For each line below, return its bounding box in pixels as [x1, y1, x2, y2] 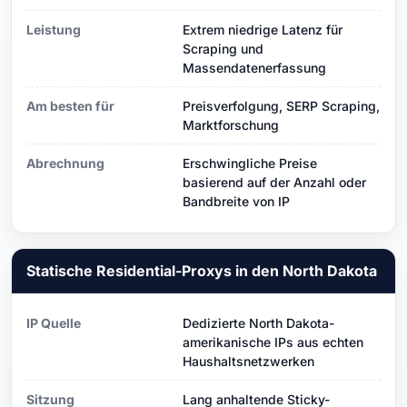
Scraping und [183, 40, 263, 56]
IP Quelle [26, 314, 81, 331]
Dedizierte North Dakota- [183, 314, 334, 331]
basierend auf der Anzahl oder [183, 174, 366, 190]
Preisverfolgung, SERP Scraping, [183, 97, 380, 114]
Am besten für [26, 97, 114, 114]
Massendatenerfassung [183, 59, 326, 75]
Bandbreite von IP [183, 193, 290, 209]
